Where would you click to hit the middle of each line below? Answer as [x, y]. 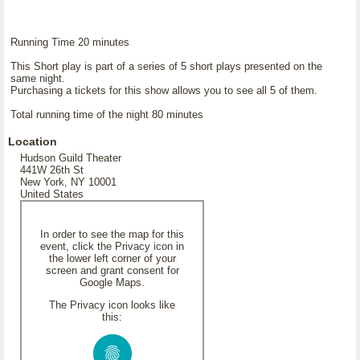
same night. [38, 78]
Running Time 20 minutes [70, 42]
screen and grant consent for [112, 270]
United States [52, 194]
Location [33, 141]
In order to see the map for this [112, 234]
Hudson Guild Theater [71, 158]
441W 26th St [52, 170]
